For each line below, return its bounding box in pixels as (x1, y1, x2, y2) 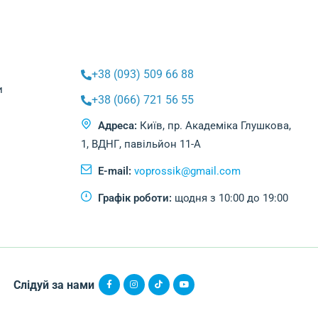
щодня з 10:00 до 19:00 (175, 192, 289, 205)
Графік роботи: (98, 192, 172, 205)
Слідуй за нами (13, 278, 94, 292)
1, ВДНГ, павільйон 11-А (81, 138, 202, 151)
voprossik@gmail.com (134, 165, 241, 178)
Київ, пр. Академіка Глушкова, (140, 119, 292, 133)
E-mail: (98, 165, 132, 178)
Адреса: (98, 119, 138, 133)
